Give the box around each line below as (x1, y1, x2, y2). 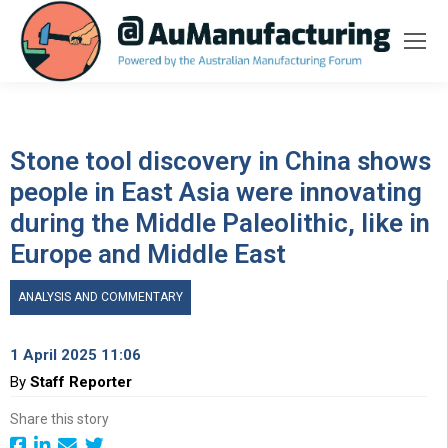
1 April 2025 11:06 (10, 345, 141, 364)
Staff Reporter (30, 372, 132, 391)
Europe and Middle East (10, 238, 286, 269)
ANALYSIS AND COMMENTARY (18, 289, 183, 304)
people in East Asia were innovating (10, 176, 422, 207)
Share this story (10, 410, 109, 427)
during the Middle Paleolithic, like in (10, 207, 430, 238)
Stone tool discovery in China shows (10, 145, 431, 176)
